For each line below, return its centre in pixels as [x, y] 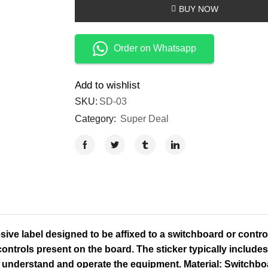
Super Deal [144, 118]
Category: [96, 118]
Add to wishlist [107, 85]
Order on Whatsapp [155, 48]
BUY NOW [199, 9]
